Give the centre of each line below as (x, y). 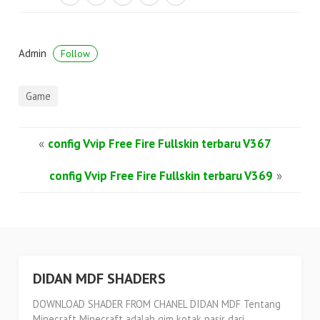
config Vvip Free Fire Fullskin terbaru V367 (159, 143)
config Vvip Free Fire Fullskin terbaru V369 (161, 175)
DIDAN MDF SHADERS (100, 278)
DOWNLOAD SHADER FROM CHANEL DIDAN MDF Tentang (157, 304)
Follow (76, 53)
